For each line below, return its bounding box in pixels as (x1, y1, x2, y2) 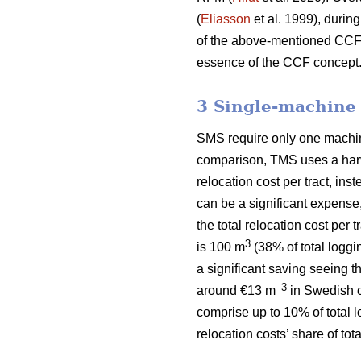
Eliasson (201, 12, 251, 27)
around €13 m (197, 284, 276, 298)
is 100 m (197, 240, 245, 255)
